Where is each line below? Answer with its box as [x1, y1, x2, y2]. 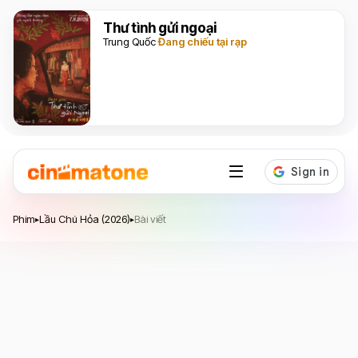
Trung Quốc [103, 35, 156, 48]
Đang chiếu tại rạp [158, 35, 247, 48]
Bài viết [134, 213, 166, 225]
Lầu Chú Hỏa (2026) [39, 213, 130, 225]
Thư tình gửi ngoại [103, 20, 217, 36]
